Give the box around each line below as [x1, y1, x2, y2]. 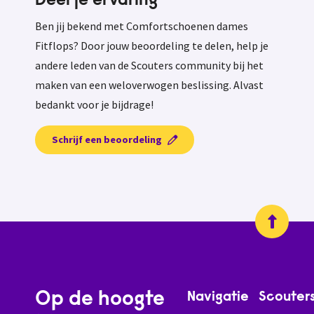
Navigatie [187, 290, 249, 305]
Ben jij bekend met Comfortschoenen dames [35, 19, 248, 34]
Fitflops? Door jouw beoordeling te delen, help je [35, 39, 268, 53]
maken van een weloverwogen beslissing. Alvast [35, 78, 264, 93]
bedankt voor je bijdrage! [35, 97, 153, 112]
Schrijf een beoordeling [52, 133, 162, 146]
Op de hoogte [35, 290, 165, 311]
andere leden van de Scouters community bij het [35, 58, 264, 73]
